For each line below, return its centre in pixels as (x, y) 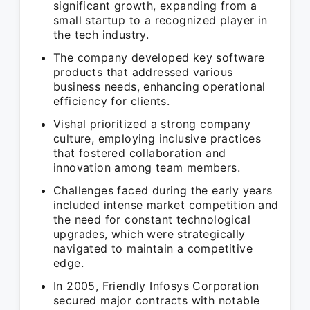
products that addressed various (143, 72)
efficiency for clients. (112, 101)
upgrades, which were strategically (149, 234)
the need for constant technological (152, 219)
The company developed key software (159, 57)
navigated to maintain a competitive (153, 248)
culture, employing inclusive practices (157, 138)
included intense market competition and (166, 205)
